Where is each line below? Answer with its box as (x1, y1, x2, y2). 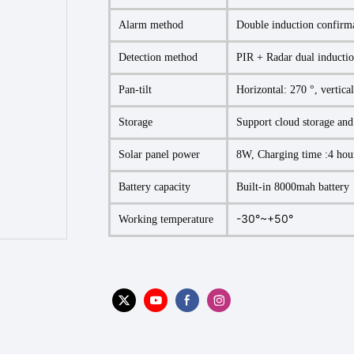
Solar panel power (119, 148, 200, 160)
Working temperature (119, 213, 213, 225)
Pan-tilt (119, 83, 152, 96)
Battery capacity (119, 180, 190, 193)
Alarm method (119, 18, 183, 31)
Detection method (119, 51, 198, 63)
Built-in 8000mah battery (236, 180, 349, 193)
